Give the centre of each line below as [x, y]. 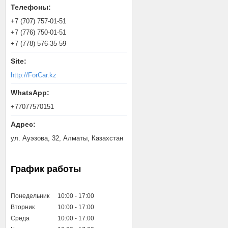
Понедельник [30, 196]
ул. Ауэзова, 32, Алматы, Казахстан [67, 138]
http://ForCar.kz [34, 75]
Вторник [23, 207]
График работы [46, 169]
